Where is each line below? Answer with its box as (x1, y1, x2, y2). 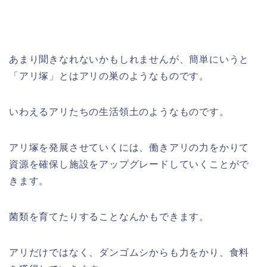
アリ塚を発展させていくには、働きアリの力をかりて (9, 142, 250, 153)
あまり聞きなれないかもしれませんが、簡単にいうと (9, 54, 250, 64)
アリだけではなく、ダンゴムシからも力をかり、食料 (9, 247, 250, 257)
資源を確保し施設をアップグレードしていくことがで (9, 159, 250, 169)
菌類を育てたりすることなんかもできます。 (9, 211, 209, 222)
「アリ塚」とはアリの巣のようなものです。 (9, 70, 209, 81)
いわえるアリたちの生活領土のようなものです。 (9, 106, 229, 117)
